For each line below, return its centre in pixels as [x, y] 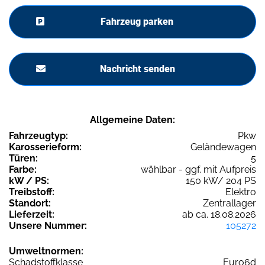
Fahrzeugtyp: [38, 135]
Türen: [23, 158]
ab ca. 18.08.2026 [219, 214]
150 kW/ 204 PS [221, 180]
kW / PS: [29, 180]
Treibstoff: [32, 192]
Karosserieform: [45, 147]
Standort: [30, 203]
